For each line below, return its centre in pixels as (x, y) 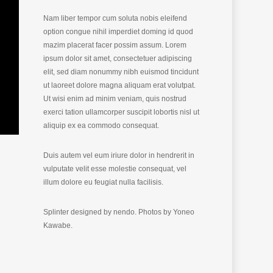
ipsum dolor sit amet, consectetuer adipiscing (117, 59)
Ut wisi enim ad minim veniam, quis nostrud (115, 99)
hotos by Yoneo (168, 212)
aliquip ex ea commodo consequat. (101, 126)
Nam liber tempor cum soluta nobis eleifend (115, 19)
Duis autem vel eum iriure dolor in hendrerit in (119, 156)
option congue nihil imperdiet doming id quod (118, 32)
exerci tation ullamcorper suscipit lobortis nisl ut (121, 112)
